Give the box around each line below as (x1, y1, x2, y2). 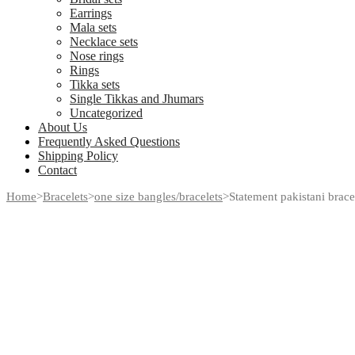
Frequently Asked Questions (38, 135, 180, 149)
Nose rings (70, 49, 124, 63)
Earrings (70, 6, 112, 21)
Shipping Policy (38, 149, 118, 163)
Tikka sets (70, 78, 120, 92)
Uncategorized (70, 106, 143, 120)
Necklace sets (70, 35, 138, 49)
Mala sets (70, 21, 116, 35)
